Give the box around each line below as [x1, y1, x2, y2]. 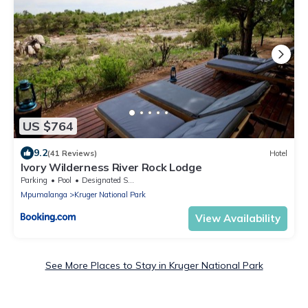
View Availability [195, 212, 280, 225]
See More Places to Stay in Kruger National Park [45, 259, 263, 272]
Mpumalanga [21, 190, 67, 200]
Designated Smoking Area [82, 175, 128, 186]
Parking [21, 175, 47, 186]
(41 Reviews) [47, 148, 97, 158]
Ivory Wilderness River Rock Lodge [21, 160, 202, 175]
